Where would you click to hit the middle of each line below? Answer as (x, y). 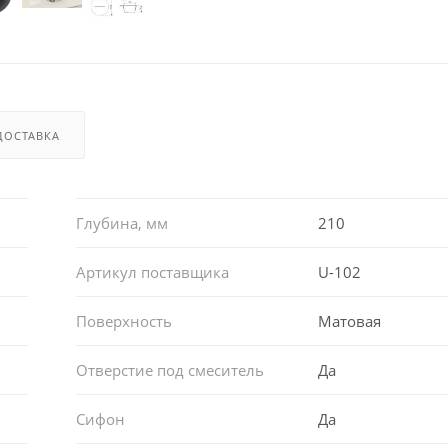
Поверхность (123, 320)
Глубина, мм (121, 222)
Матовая (350, 320)
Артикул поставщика (152, 271)
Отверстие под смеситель (169, 369)
